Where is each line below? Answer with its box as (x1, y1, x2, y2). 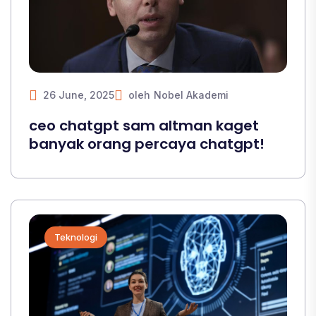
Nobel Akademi (154, 88, 229, 101)
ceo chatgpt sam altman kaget (29, 115, 259, 135)
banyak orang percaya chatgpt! (29, 133, 265, 154)
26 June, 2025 (43, 88, 114, 101)
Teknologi (54, 231, 97, 243)
